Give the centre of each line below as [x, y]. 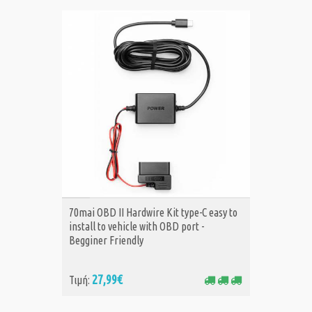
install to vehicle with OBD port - [136, 227]
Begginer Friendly [106, 241]
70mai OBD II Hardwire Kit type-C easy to [153, 213]
